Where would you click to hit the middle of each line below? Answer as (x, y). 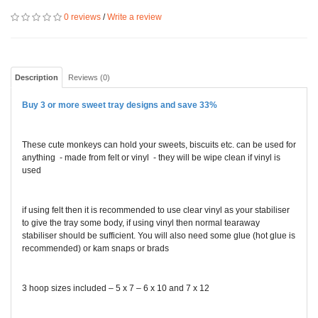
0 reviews (82, 17)
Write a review (135, 17)
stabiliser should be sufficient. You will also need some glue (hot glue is (159, 236)
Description (37, 77)
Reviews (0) (89, 77)
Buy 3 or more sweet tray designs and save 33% (120, 105)
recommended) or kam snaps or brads (95, 248)
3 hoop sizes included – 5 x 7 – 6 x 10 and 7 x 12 (116, 288)
